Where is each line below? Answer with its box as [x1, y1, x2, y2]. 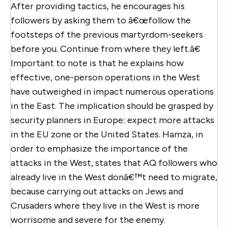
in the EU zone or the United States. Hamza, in [11, 128, 203, 140]
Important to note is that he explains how [11, 57, 184, 69]
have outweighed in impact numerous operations [11, 85, 214, 97]
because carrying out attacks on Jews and [11, 185, 183, 197]
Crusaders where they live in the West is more [11, 199, 199, 211]
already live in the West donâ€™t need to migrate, [11, 171, 217, 183]
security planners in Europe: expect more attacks [11, 114, 214, 126]
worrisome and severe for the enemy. [11, 214, 165, 225]
